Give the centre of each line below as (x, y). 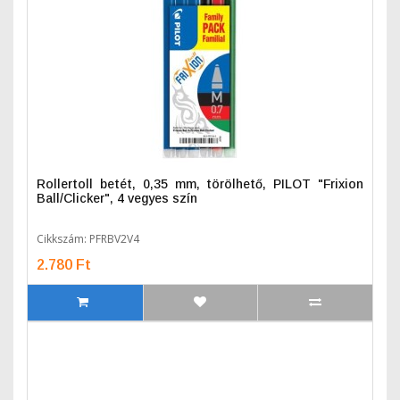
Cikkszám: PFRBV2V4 (88, 239)
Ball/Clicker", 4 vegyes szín (117, 198)
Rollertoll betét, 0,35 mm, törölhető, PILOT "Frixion (200, 184)
